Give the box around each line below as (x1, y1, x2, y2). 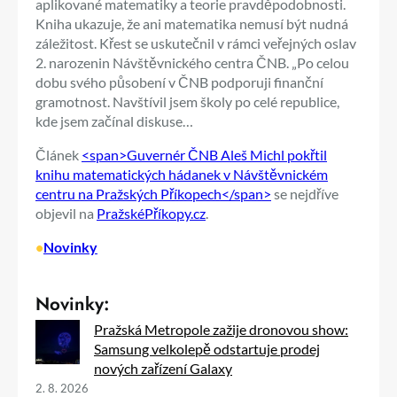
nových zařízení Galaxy (94, 359, 232, 377)
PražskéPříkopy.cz (97, 204, 206, 222)
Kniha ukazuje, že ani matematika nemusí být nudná (35, 14, 348, 32)
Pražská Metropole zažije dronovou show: (94, 320, 348, 338)
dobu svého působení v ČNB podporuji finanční (35, 73, 323, 90)
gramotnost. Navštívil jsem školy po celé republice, (35, 92, 339, 110)
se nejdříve (271, 184, 339, 202)
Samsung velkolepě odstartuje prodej (94, 339, 320, 357)
